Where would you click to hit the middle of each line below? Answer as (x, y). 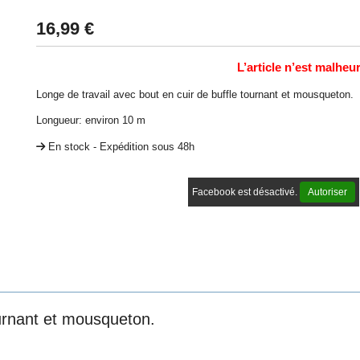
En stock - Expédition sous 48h (121, 146)
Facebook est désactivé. (246, 192)
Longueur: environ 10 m (90, 120)
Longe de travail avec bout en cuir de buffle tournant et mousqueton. (194, 94)
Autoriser (328, 192)
